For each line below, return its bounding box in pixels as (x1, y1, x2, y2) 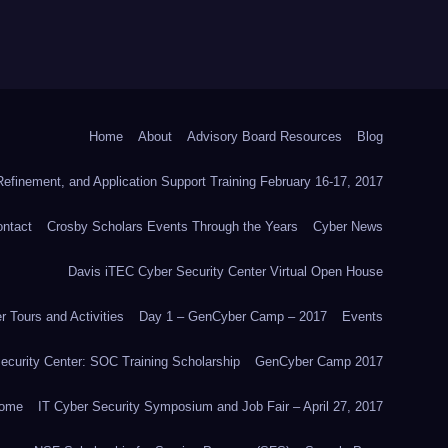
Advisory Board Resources (187, 129, 342, 144)
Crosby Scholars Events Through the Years (47, 219, 298, 234)
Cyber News (313, 219, 383, 234)
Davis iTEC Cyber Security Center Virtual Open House (68, 264, 383, 279)
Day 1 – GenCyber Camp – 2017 (139, 309, 327, 324)
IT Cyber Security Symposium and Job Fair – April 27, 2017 (38, 399, 383, 414)
